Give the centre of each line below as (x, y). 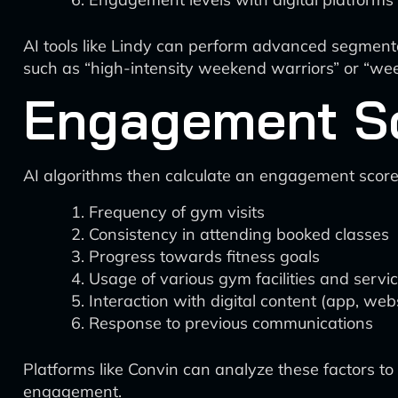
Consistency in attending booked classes (239, 234)
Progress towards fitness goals (204, 256)
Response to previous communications (231, 323)
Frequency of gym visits (177, 212)
